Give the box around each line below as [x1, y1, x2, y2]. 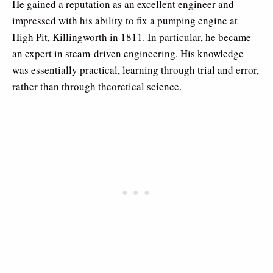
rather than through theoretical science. [12, 79, 182, 94]
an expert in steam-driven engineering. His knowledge [12, 46, 244, 61]
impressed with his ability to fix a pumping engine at [12, 13, 238, 28]
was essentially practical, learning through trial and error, [12, 63, 259, 77]
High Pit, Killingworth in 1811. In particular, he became [12, 30, 251, 44]
